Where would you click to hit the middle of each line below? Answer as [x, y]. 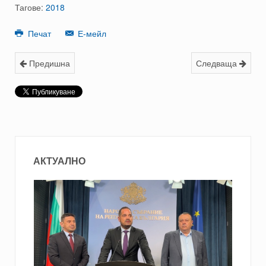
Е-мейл [91, 34]
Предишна [48, 63]
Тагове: [30, 7]
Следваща [218, 63]
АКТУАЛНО [59, 161]
